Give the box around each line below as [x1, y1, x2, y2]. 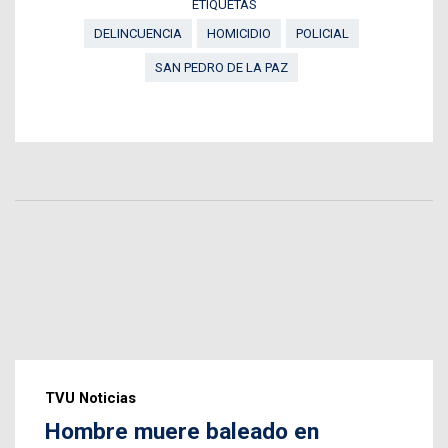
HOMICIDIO [207, 26, 271, 42]
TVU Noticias [45, 389, 136, 408]
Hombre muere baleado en [45, 418, 319, 446]
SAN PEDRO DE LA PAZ [155, 60, 288, 76]
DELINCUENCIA [94, 26, 182, 42]
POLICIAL [296, 26, 349, 42]
